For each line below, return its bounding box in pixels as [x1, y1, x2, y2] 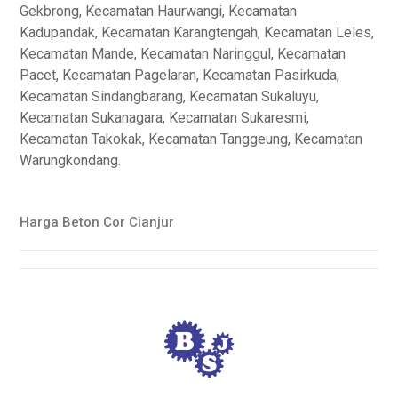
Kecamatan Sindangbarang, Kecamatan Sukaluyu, [20, 88, 320, 105]
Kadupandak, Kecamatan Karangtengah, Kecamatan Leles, [20, 24, 375, 41]
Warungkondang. [20, 152, 122, 169]
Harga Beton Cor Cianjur [20, 214, 175, 230]
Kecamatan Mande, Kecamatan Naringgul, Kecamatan [20, 45, 346, 62]
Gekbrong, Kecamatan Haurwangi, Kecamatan [20, 3, 298, 20]
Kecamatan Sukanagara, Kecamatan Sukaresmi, [20, 109, 310, 126]
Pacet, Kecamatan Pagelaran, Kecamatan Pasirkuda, [20, 67, 340, 84]
